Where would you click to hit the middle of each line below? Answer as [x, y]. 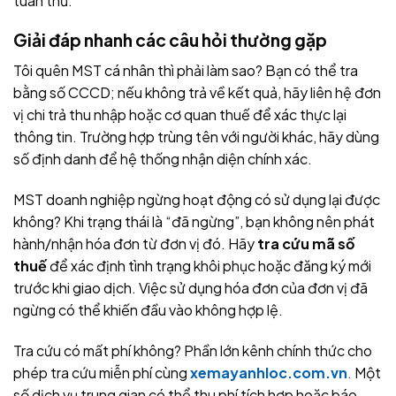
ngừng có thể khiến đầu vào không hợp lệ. [148, 309]
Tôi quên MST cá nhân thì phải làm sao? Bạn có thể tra [186, 71]
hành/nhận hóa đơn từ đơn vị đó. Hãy [135, 243]
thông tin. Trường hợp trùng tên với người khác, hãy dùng [196, 137]
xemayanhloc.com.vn [269, 372]
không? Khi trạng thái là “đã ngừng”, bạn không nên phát [194, 221]
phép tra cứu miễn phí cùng [102, 372]
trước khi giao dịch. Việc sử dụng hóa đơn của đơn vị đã [190, 287]
